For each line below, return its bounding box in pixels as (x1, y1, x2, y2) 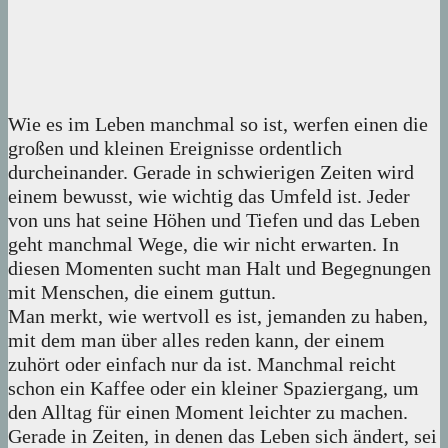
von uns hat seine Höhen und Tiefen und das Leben (8, 209, 420, 232)
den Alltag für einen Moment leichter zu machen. (8, 401, 408, 424)
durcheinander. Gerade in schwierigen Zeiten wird (8, 161, 414, 184)
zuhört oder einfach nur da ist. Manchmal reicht (8, 353, 396, 376)
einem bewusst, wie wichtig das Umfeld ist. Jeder (8, 185, 410, 208)
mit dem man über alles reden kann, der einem (8, 329, 385, 352)
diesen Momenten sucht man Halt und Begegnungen (8, 257, 431, 280)
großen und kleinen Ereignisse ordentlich (8, 137, 342, 160)
